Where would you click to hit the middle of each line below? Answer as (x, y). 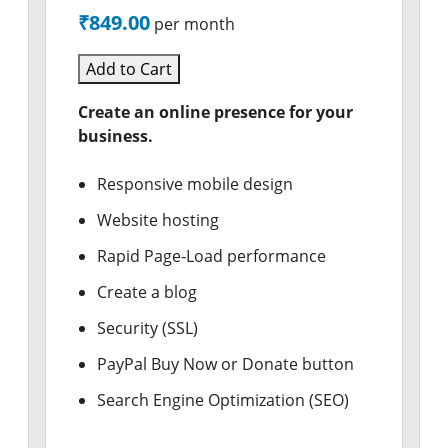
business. (115, 136)
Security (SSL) (147, 328)
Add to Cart (128, 69)
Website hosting (157, 220)
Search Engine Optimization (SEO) (222, 400)
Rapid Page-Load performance (211, 256)
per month (194, 24)
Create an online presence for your (215, 112)
